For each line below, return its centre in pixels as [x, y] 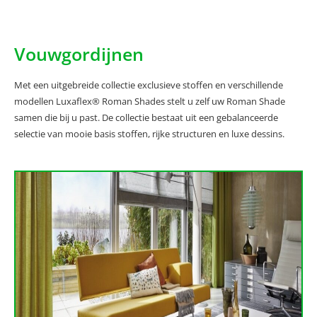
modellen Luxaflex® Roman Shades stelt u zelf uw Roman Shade [150, 102]
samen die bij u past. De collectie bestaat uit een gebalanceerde [146, 118]
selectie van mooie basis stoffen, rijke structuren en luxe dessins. [149, 134]
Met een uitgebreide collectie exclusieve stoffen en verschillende [149, 85]
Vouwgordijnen [79, 54]
